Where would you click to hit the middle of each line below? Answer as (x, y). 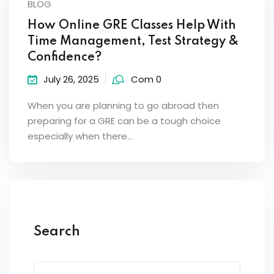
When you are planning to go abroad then (123, 106)
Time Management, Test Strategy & (133, 42)
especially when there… (80, 136)
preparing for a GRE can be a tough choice (124, 121)
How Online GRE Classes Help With (132, 26)
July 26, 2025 (71, 79)
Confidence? (65, 57)
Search (57, 232)
